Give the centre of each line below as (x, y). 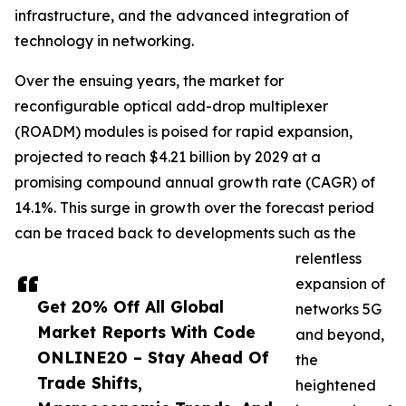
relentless (329, 259)
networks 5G (338, 309)
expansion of (340, 284)
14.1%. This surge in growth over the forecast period (194, 208)
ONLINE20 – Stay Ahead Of (153, 358)
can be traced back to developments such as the (185, 233)
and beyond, (340, 335)
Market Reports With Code (146, 332)
